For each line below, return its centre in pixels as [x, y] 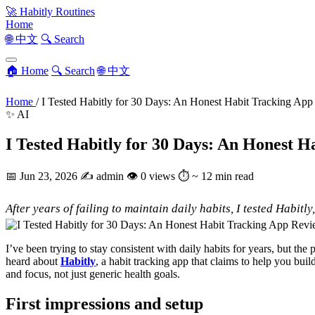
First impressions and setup [104, 303]
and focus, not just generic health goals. [93, 274]
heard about [33, 261]
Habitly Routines [56, 12]
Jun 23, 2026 [50, 176]
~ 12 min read [223, 176]
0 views [158, 176]
